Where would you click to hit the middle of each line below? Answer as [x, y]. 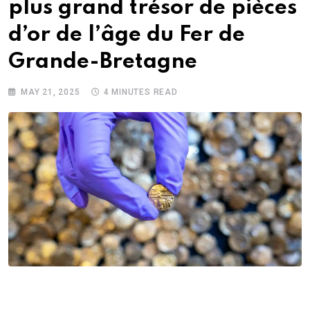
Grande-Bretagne [103, 62]
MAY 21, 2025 [51, 92]
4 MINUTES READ [140, 92]
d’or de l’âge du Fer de [127, 35]
